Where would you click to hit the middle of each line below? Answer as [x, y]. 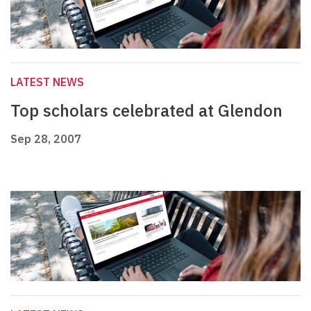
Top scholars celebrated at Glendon [146, 111]
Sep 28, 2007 [46, 139]
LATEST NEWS [47, 82]
